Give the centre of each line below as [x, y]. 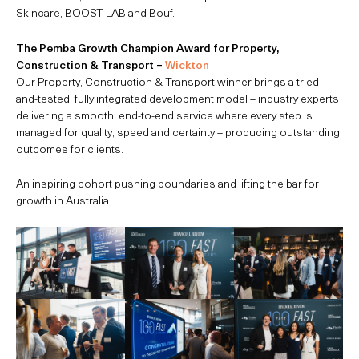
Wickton [187, 64]
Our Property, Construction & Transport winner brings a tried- [169, 81]
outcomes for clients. [70, 148]
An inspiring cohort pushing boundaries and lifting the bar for [167, 184]
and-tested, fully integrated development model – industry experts [177, 98]
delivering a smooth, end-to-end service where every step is [164, 115]
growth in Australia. [64, 200]
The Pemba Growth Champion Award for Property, [147, 47]
